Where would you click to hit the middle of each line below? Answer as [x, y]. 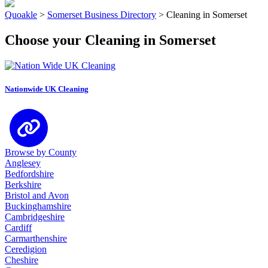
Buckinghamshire [38, 206]
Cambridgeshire [35, 217]
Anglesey [23, 163]
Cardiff [18, 227]
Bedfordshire [29, 173]
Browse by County [41, 152]
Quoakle [21, 14]
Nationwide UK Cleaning [47, 89]
